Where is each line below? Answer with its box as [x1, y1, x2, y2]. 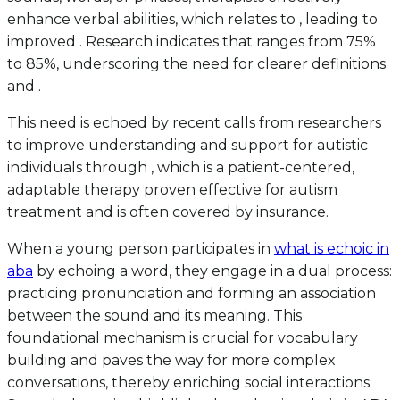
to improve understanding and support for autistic [7, 137, 368, 154]
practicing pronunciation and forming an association [7, 285, 376, 303]
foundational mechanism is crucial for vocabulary [7, 329, 358, 347]
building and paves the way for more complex [7, 352, 336, 370]
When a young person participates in [7, 240, 274, 258]
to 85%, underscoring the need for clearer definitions [7, 55, 386, 73]
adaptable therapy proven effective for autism [7, 181, 337, 199]
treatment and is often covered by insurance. [7, 204, 329, 221]
